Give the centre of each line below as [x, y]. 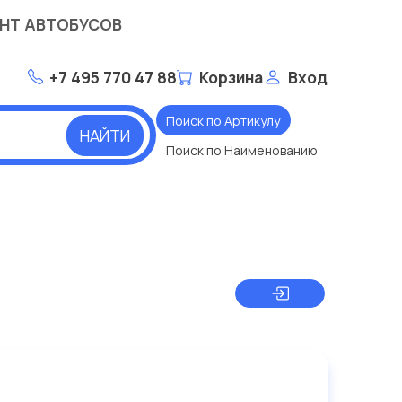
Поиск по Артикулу [223, 120]
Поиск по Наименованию [242, 151]
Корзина [231, 77]
